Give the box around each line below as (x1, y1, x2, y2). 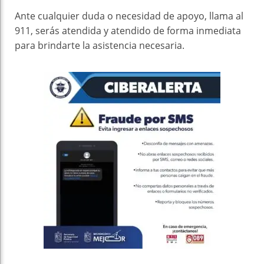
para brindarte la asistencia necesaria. (15, 38, 184, 52)
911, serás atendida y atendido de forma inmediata (15, 24, 241, 37)
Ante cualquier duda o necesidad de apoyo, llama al (15, 9, 243, 22)
